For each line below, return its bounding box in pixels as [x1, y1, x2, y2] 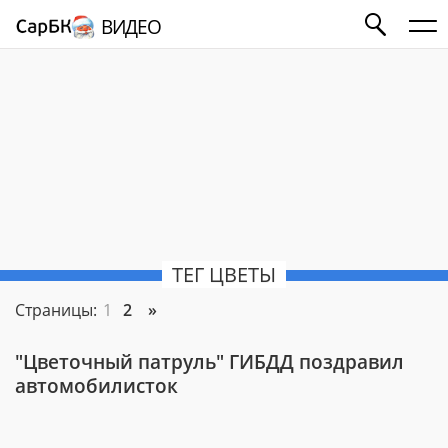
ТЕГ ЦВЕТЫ [172, 261, 276, 288]
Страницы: [15, 299, 101, 321]
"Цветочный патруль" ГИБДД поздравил [15, 348, 404, 375]
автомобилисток [15, 372, 178, 399]
